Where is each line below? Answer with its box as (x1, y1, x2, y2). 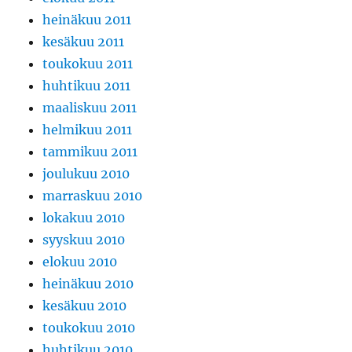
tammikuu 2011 (42, 144, 138, 160)
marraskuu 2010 (42, 188, 143, 204)
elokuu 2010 (42, 254, 118, 270)
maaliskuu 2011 (42, 100, 137, 116)
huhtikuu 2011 (42, 78, 131, 94)
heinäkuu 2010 (42, 276, 134, 292)
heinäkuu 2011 (42, 12, 132, 28)
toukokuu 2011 (42, 56, 134, 72)
